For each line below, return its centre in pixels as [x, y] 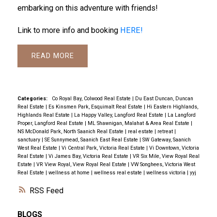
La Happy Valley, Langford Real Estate [119, 115]
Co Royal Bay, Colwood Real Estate [92, 98]
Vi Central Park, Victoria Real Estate [104, 148]
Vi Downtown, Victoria [174, 148]
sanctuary [29, 139]
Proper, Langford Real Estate [51, 123]
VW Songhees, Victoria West [163, 164]
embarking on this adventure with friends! [88, 8]
